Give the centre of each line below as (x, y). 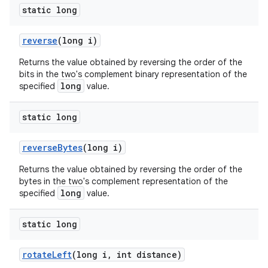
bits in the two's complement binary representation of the (133, 74)
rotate (37, 255)
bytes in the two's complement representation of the (124, 181)
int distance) (147, 255)
